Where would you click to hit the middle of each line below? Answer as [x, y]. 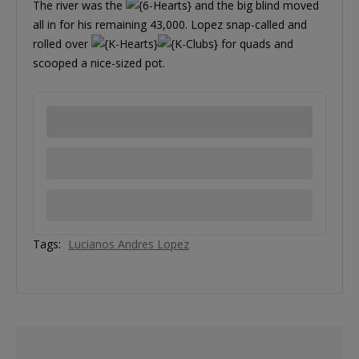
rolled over [62, 44]
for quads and [256, 44]
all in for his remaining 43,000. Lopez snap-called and [170, 25]
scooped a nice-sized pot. [99, 63]
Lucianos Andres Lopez [129, 244]
